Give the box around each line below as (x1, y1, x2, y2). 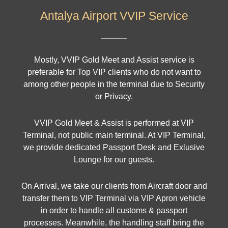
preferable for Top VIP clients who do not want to (27, 68, 201, 77)
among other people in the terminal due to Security (23, 80, 205, 89)
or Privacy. (95, 92, 133, 101)
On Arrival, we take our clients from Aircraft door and (21, 182, 207, 191)
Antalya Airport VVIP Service (40, 9, 188, 23)
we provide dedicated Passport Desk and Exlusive (23, 143, 205, 152)
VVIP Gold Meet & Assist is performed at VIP (34, 119, 194, 128)
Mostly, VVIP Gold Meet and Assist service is (34, 55, 194, 65)
